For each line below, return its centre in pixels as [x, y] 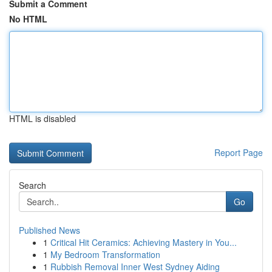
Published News [49, 230]
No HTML [28, 19]
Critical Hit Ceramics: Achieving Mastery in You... [144, 242]
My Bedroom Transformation [105, 254]
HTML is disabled [42, 118]
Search [32, 185]
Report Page [239, 152]
